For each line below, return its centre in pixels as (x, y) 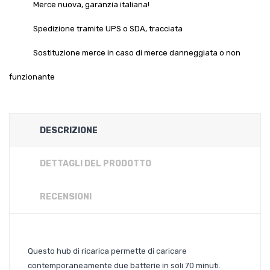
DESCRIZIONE (69, 130)
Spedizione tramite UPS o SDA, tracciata (108, 28)
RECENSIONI (66, 196)
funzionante (32, 77)
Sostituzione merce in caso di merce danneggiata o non (137, 52)
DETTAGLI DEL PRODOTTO (96, 163)
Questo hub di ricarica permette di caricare (107, 251)
